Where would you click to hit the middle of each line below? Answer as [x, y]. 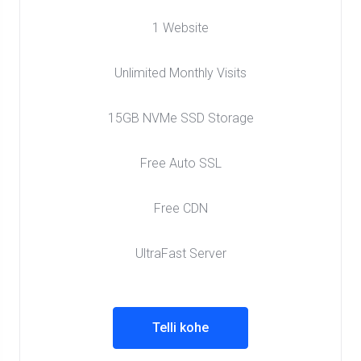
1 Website [180, 28]
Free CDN [180, 208]
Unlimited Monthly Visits [180, 73]
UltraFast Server [180, 253]
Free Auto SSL [180, 163]
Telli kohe [180, 328]
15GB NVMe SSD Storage [180, 118]
